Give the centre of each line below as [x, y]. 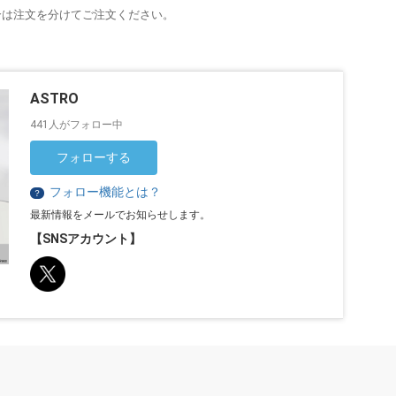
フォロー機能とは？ [106, 191]
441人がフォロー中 [77, 124]
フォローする [94, 157]
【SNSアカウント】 [86, 238]
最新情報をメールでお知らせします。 [121, 214]
